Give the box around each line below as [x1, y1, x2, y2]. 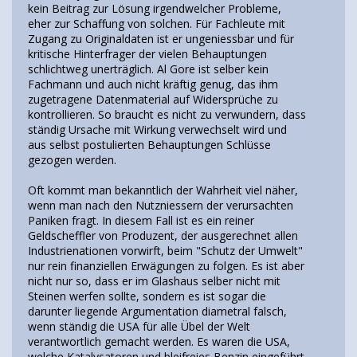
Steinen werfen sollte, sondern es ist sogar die [28, 288, 266, 304]
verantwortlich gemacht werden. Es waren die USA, [28, 333, 290, 349]
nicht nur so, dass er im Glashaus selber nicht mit [28, 273, 280, 288]
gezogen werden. [28, 151, 116, 167]
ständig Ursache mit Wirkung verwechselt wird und [28, 121, 287, 137]
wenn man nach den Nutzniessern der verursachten [28, 197, 293, 213]
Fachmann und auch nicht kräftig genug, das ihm [28, 76, 278, 92]
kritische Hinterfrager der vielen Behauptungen [28, 45, 267, 61]
